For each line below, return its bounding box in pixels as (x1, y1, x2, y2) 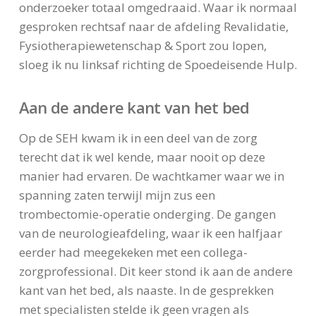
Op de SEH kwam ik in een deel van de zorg (18, 129, 257, 146)
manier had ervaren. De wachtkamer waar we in (18, 167, 284, 184)
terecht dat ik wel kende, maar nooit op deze (18, 148, 265, 165)
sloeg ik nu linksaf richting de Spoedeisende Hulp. (18, 56, 297, 73)
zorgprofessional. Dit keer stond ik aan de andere (18, 262, 293, 279)
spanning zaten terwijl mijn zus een (18, 186, 215, 203)
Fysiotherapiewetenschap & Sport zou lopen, (18, 37, 267, 54)
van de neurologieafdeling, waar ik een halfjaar (18, 224, 282, 241)
